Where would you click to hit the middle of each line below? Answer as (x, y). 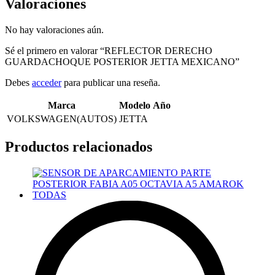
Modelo (135, 106)
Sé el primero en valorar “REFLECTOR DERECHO (109, 51)
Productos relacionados (79, 147)
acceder (47, 83)
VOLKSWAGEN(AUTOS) (62, 119)
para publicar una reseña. (111, 83)
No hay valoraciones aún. (54, 30)
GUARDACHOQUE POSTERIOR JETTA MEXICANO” (122, 62)
